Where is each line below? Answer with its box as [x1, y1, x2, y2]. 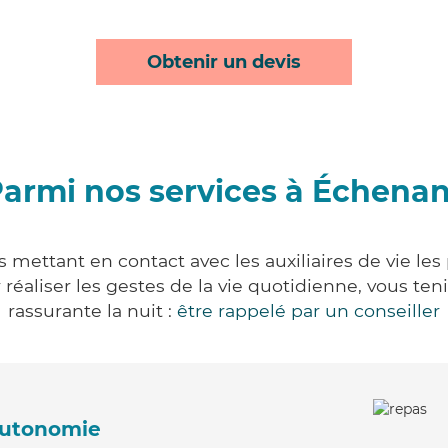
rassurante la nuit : [8, 300, 177, 321]
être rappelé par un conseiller [177, 300, 440, 321]
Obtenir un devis [147, 51, 301, 73]
